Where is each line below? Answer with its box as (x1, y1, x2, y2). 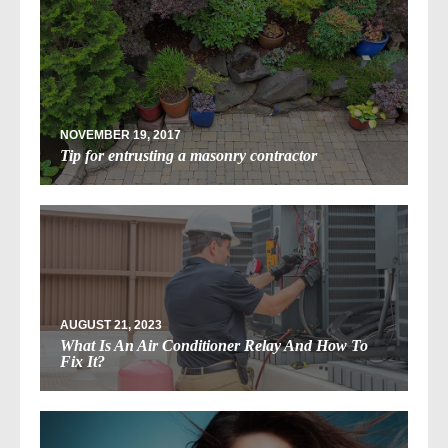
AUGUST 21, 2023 (60, 318, 162, 333)
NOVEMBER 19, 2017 (60, 128, 181, 143)
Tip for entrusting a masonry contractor (60, 147, 317, 165)
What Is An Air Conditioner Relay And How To (60, 337, 368, 355)
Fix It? (60, 353, 105, 371)
